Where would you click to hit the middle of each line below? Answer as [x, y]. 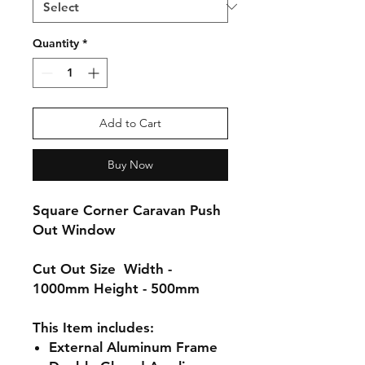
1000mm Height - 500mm [116, 288]
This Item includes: [93, 327]
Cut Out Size [78, 268]
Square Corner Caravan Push [127, 210]
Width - [148, 268]
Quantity [56, 43]
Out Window [74, 229]
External [78, 347]
